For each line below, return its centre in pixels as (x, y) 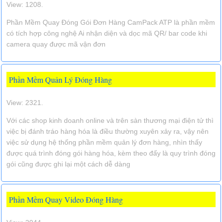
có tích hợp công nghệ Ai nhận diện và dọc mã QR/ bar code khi (107, 33)
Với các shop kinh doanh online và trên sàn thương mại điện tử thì (110, 120)
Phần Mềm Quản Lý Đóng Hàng (60, 79)
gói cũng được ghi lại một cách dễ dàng (68, 164)
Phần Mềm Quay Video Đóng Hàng (66, 199)
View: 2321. (25, 102)
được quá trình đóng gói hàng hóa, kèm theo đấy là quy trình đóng (111, 153)
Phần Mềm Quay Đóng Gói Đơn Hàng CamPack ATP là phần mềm (111, 22)
